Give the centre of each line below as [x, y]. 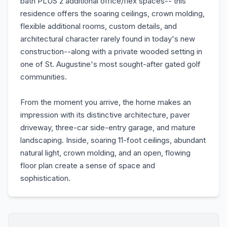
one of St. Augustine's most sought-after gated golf [110, 64]
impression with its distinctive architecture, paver [105, 115]
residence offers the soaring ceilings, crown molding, [112, 13]
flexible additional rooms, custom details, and [99, 26]
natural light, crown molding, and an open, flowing [105, 153]
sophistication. [45, 178]
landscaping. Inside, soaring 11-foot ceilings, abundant [113, 140]
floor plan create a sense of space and [88, 165]
